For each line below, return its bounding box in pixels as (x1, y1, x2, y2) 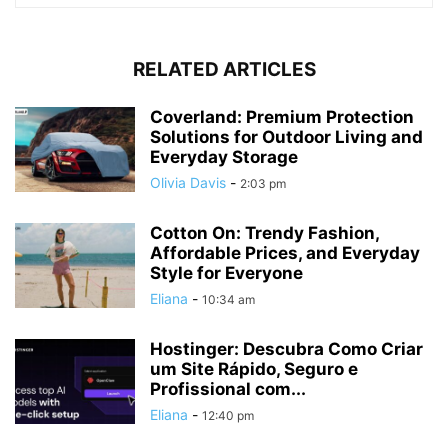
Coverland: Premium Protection (150, 106, 414, 127)
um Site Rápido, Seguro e (150, 358, 358, 379)
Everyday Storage (150, 146, 298, 167)
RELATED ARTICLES (132, 57, 316, 81)
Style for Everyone (150, 262, 303, 283)
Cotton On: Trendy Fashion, (150, 222, 379, 243)
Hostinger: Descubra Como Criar (150, 338, 423, 359)
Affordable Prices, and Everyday (150, 242, 420, 263)
